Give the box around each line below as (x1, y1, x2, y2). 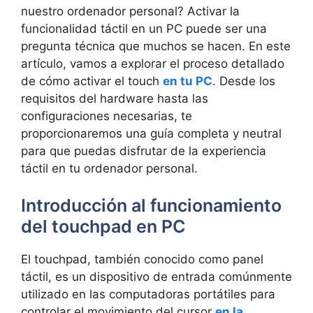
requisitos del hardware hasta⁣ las (21, 91, 208, 105)
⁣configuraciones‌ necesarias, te (21, 108, 192, 123)
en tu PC (163, 73, 212, 88)
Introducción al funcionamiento (21, 195, 282, 216)
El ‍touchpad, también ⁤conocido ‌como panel (21, 252, 263, 266)
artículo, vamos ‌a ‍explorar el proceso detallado (21, 56, 284, 71)
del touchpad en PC (21, 216, 186, 237)
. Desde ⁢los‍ (212, 73, 275, 88)
